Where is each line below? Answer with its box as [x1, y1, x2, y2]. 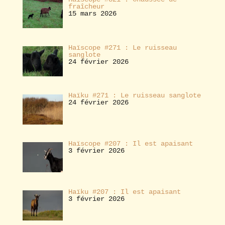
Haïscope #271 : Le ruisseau [68, 43, 177, 52]
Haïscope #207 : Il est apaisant [68, 140, 193, 148]
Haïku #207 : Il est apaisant [68, 187, 181, 196]
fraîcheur [68, 3, 104, 11]
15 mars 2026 [68, 10, 117, 18]
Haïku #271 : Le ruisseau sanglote [68, 91, 201, 100]
